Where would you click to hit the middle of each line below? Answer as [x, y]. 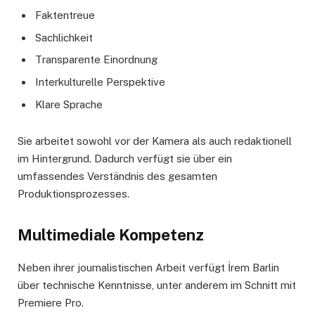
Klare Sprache [69, 104]
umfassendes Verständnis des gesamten [117, 176]
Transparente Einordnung [96, 60]
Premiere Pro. [51, 302]
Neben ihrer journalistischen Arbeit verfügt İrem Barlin [148, 267]
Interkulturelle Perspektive [100, 82]
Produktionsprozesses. [73, 193]
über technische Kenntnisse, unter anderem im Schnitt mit [157, 285]
